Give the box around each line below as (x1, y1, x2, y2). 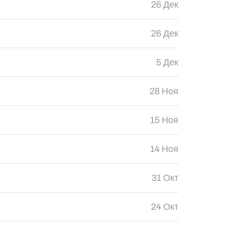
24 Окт (150, 202, 178, 212)
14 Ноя (149, 144, 178, 154)
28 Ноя (149, 86, 178, 96)
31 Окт (151, 173, 178, 183)
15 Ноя (149, 115, 178, 125)
